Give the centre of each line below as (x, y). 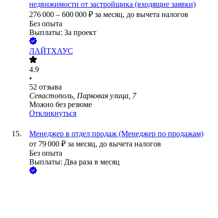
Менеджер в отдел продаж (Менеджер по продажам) (116, 134)
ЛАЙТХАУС (51, 51)
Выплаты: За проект (63, 33)
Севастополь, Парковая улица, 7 (83, 96)
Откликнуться (53, 113)
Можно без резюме (61, 105)
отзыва (50, 87)
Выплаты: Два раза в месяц (74, 162)
